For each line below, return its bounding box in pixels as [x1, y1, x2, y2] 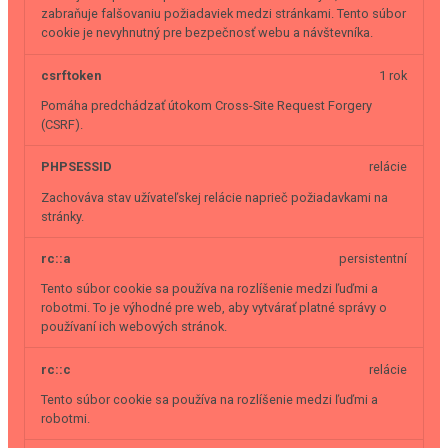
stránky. [41, 208, 84, 224]
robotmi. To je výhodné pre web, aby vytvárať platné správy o [41, 300, 387, 316]
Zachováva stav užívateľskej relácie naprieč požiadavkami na [41, 189, 388, 205]
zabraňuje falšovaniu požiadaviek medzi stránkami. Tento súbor [41, 6, 406, 22]
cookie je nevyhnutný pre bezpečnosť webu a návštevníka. [41, 25, 373, 41]
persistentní [339, 250, 407, 266]
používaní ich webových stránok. [41, 319, 227, 335]
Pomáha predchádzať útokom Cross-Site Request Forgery [41, 98, 372, 113]
